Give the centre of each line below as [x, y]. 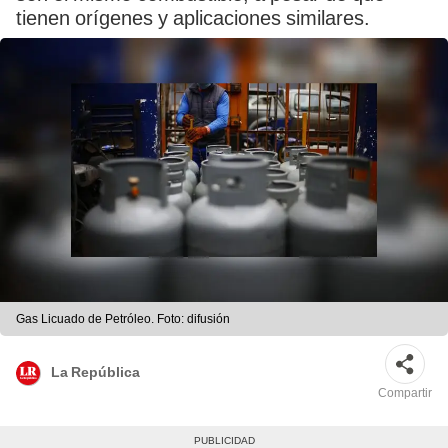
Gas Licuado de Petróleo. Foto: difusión [123, 319]
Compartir [405, 393]
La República [95, 371]
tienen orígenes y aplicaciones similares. [193, 18]
